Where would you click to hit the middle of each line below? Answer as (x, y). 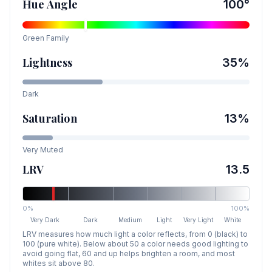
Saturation (50, 118)
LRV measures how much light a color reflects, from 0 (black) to (135, 234)
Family (57, 38)
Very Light (199, 219)
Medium (131, 219)
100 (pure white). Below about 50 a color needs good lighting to (135, 243)
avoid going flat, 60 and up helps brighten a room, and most (129, 253)
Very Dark (45, 219)
